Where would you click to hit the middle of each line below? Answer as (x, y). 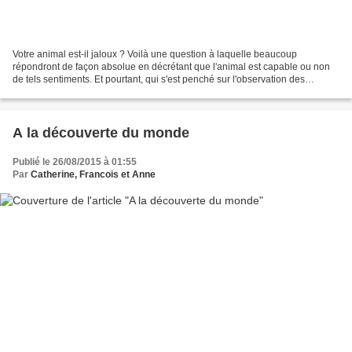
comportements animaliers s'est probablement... (114, 92)
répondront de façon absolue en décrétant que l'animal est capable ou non (171, 66)
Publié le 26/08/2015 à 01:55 (75, 161)
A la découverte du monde (101, 132)
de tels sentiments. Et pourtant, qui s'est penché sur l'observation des (159, 79)
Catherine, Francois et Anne (93, 174)
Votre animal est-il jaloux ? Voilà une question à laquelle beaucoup (155, 54)
